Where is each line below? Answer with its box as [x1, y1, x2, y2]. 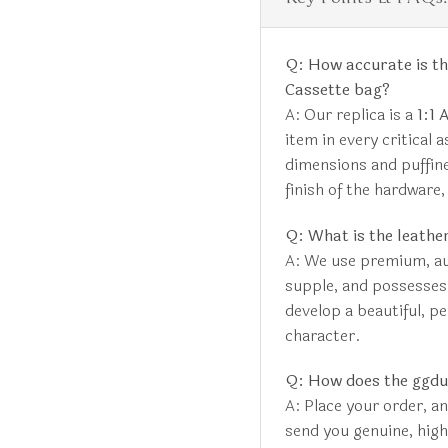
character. [284, 322, 361, 348]
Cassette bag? [284, 76, 390, 102]
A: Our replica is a [284, 101, 417, 127]
